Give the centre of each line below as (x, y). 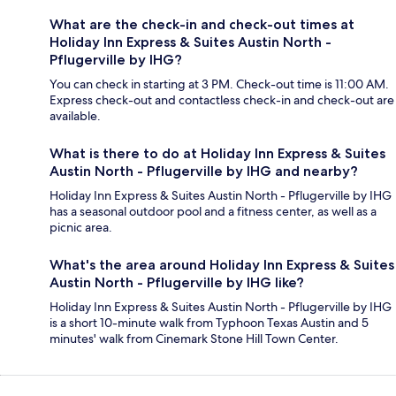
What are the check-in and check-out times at (202, 25)
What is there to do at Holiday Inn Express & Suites (217, 154)
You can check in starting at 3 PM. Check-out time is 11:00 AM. (219, 84)
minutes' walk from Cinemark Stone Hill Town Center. (194, 339)
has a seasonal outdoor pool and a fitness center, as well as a (213, 212)
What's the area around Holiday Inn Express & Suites (222, 265)
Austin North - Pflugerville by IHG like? (177, 283)
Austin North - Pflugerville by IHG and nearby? (204, 171)
